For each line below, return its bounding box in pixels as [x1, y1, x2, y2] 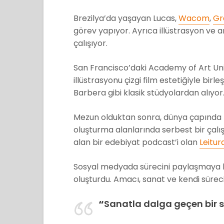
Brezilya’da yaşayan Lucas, [73, 12, 178, 24]
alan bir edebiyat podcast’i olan [73, 136, 199, 148]
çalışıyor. [73, 37, 107, 49]
